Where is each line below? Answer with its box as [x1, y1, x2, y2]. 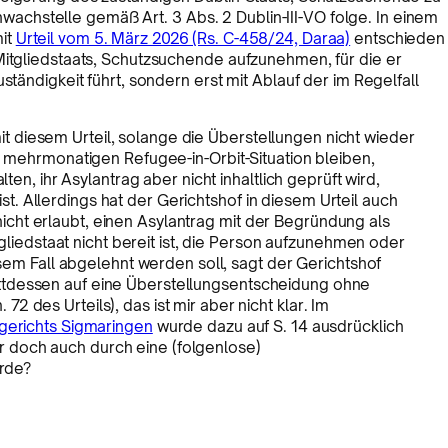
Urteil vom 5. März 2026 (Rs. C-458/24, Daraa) [15, 29, 351, 49]
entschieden [350, 29, 446, 49]
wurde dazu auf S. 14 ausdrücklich [152, 317, 404, 337]
